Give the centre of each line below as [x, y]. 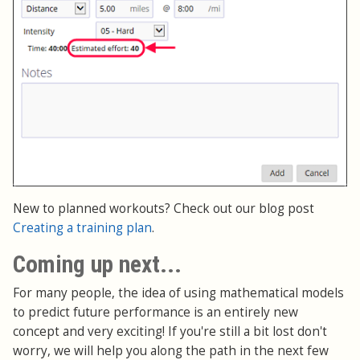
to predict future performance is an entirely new [155, 312]
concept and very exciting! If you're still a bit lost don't [170, 331]
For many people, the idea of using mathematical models [178, 292]
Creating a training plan [82, 227]
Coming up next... [97, 264]
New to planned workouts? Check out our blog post [164, 208]
